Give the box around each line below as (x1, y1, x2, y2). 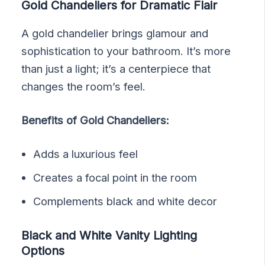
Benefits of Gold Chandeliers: (21, 113, 170, 127)
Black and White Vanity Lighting (21, 228, 198, 243)
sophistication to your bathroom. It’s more (21, 44, 231, 57)
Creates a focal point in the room (33, 171, 198, 185)
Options (21, 244, 65, 258)
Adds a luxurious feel (33, 147, 138, 161)
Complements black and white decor (33, 195, 218, 208)
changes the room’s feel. (21, 79, 146, 93)
